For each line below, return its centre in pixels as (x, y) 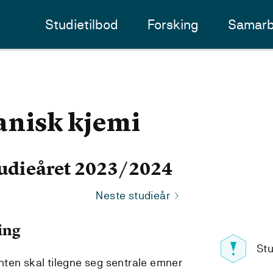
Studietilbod (82, 24)
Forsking (173, 24)
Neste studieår (133, 195)
